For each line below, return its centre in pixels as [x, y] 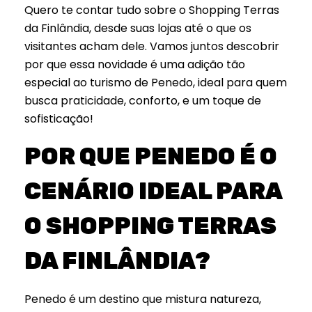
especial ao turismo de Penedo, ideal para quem [156, 83]
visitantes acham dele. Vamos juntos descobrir [152, 47]
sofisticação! [59, 119]
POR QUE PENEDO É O [151, 157]
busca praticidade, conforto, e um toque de [143, 101]
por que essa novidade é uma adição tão [135, 65]
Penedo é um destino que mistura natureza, [143, 299]
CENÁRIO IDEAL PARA [153, 192]
